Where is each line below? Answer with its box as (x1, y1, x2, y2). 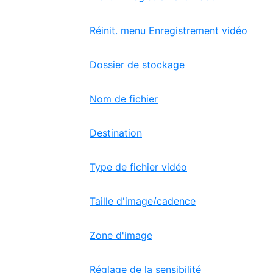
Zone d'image (90, 229, 152, 241)
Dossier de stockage (90, 58, 185, 71)
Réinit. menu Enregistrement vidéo (90, 24, 247, 37)
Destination (90, 127, 142, 139)
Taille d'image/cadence (90, 195, 196, 207)
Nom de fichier (90, 93, 158, 105)
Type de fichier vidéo (90, 161, 187, 173)
